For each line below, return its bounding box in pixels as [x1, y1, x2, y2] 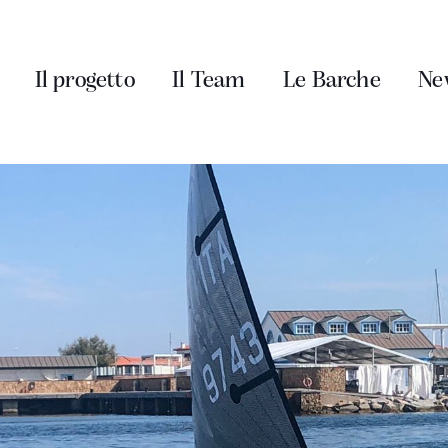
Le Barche [283, 69, 381, 94]
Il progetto [34, 69, 135, 94]
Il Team [172, 69, 246, 94]
